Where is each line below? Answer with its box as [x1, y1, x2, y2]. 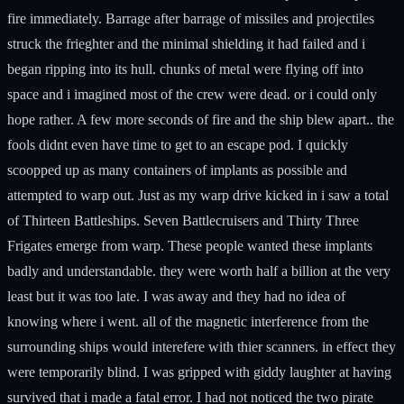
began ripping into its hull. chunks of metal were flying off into [7, 60, 363, 77]
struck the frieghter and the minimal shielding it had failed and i [7, 35, 365, 51]
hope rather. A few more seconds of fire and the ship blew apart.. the [7, 111, 394, 127]
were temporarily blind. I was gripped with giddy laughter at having [7, 363, 391, 380]
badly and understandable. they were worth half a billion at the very [7, 262, 390, 279]
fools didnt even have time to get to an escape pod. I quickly [7, 136, 348, 152]
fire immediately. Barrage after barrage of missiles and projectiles [7, 10, 374, 26]
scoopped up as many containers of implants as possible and [7, 161, 347, 178]
